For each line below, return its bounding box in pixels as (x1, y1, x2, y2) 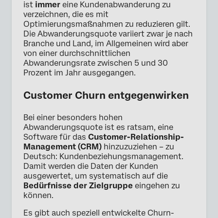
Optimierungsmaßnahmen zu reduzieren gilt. (23, 19, 190, 29)
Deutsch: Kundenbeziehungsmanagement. (23, 151, 183, 161)
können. (23, 190, 54, 200)
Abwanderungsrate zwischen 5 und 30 (23, 58, 168, 68)
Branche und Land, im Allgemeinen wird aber (23, 38, 188, 48)
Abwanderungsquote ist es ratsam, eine (23, 122, 173, 132)
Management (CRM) (23, 142, 102, 151)
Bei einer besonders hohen (23, 112, 123, 122)
